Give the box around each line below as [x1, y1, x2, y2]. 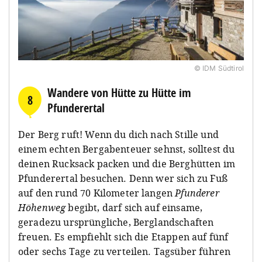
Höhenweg [18, 201, 66, 215]
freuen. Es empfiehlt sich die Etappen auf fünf [18, 230, 229, 244]
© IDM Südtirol [194, 64, 244, 73]
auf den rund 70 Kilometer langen [18, 187, 175, 200]
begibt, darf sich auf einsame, [65, 201, 203, 215]
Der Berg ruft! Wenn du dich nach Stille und [18, 128, 219, 142]
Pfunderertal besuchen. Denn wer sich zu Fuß [18, 172, 227, 185]
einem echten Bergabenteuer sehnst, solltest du [18, 143, 235, 156]
